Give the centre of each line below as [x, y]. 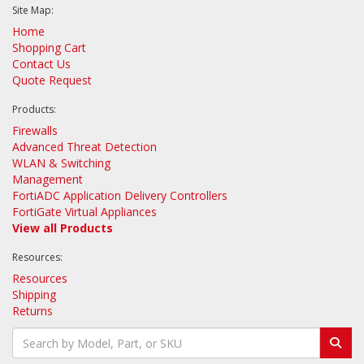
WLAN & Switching [61, 163]
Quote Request [52, 80]
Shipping [34, 295]
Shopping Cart [49, 48]
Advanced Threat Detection [84, 147]
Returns [32, 311]
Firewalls [35, 130]
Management [48, 179]
